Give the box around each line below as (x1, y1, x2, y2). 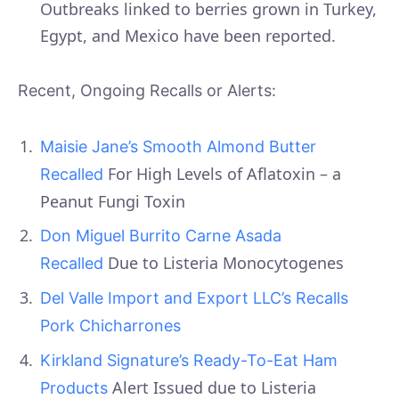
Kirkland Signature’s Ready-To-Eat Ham (40, 351, 338, 370)
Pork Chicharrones (40, 316, 181, 336)
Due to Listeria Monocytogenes (103, 252, 344, 274)
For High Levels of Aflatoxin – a (103, 163, 341, 185)
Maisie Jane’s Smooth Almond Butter (40, 137, 316, 157)
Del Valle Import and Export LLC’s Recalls (40, 289, 348, 308)
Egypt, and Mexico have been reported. (40, 24, 336, 46)
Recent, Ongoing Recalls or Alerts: (18, 81, 276, 101)
